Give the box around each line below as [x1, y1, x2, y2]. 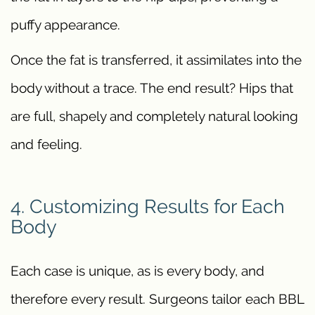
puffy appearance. [11, 17, 120, 33]
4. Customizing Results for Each [11, 195, 285, 218]
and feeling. [11, 136, 82, 153]
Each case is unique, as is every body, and [11, 262, 264, 278]
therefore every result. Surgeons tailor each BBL [11, 290, 304, 307]
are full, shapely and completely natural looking [11, 108, 298, 124]
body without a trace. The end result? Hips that [11, 80, 293, 96]
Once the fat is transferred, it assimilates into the [11, 52, 302, 68]
